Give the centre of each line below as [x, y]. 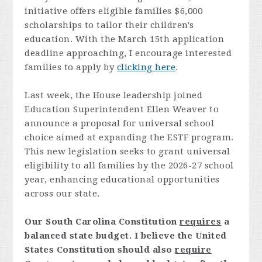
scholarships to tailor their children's [109, 25]
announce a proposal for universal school [120, 123]
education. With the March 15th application [125, 39]
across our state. [62, 193]
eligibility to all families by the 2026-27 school [129, 165]
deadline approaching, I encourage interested [128, 53]
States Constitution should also [100, 249]
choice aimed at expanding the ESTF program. [129, 137]
